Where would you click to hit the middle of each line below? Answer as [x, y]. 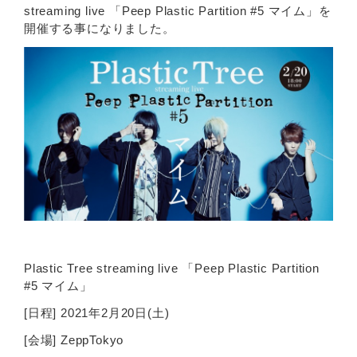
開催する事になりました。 [100, 29]
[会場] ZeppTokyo [74, 340]
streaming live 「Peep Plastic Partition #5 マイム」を [178, 11]
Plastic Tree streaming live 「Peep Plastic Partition [172, 269]
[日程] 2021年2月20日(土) [97, 313]
